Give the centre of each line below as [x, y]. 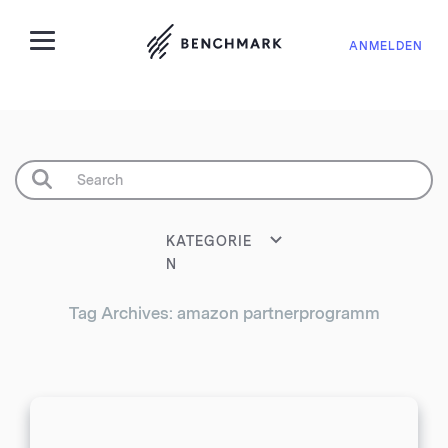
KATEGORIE [209, 241]
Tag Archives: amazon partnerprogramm [224, 313]
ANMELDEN [386, 46]
